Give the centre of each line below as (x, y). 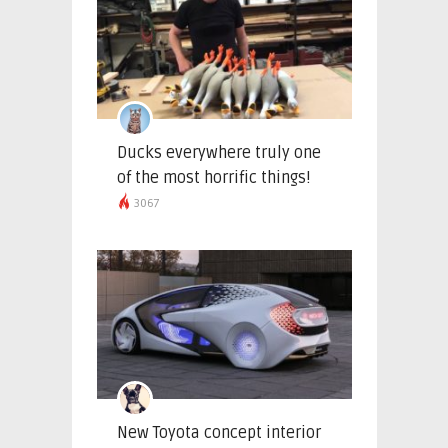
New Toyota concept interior (218, 433)
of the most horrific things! (213, 178)
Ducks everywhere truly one (218, 153)
